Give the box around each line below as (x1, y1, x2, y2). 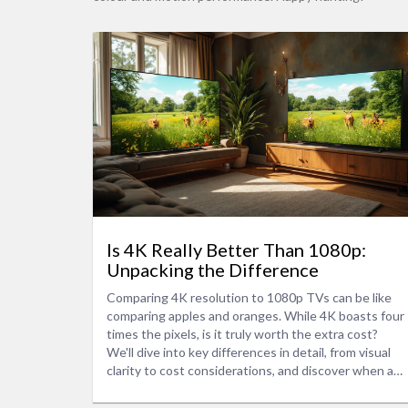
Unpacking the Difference (107, 258, 319, 280)
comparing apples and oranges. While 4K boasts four (107, 307, 404, 323)
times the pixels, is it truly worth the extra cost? (107, 325, 378, 342)
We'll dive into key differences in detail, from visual (107, 343, 391, 360)
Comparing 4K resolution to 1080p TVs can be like (107, 289, 392, 305)
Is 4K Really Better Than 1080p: (107, 238, 366, 260)
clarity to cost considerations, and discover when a (107, 362, 393, 378)
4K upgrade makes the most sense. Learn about (107, 380, 378, 396)
